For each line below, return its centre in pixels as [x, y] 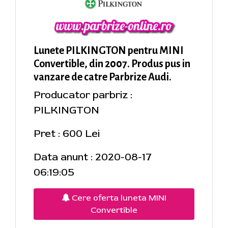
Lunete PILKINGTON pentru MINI [109, 50]
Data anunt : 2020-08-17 [93, 157]
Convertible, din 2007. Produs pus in [112, 63]
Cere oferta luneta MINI [118, 198]
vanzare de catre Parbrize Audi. [103, 77]
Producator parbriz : [83, 95]
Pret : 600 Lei [67, 133]
